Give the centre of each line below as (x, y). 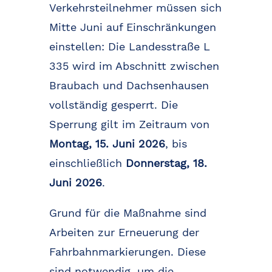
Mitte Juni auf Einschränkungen (132, 27)
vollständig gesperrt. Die (113, 105)
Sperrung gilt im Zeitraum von (129, 124)
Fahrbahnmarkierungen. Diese (127, 252)
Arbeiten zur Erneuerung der (124, 233)
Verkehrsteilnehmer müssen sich (135, 8)
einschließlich (87, 163)
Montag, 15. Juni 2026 (107, 144)
